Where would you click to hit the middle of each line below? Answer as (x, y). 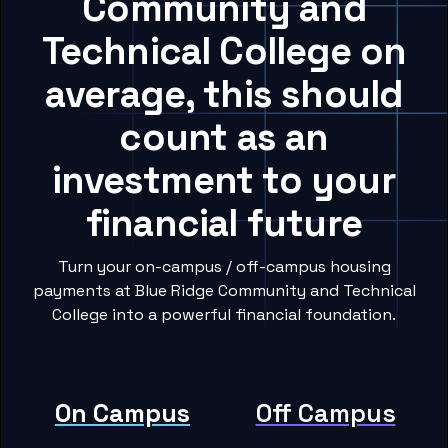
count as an (224, 137)
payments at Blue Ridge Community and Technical (224, 291)
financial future (224, 223)
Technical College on (224, 51)
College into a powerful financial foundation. (224, 315)
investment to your (224, 180)
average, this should (224, 94)
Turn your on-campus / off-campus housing (224, 267)
